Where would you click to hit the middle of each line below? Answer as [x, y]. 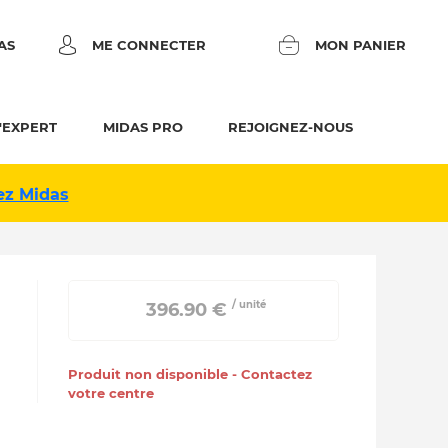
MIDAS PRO [142, 127]
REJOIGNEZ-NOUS [291, 127]
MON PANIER [361, 44]
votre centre [111, 393]
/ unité [249, 304]
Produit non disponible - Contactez [190, 374]
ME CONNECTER [148, 44]
